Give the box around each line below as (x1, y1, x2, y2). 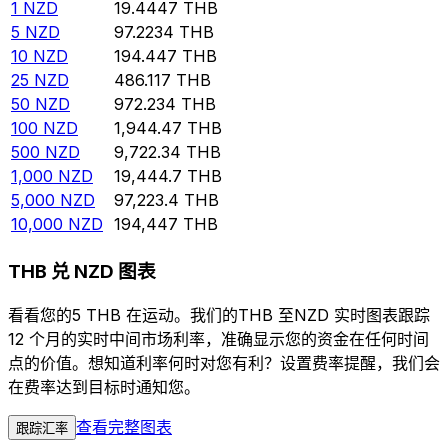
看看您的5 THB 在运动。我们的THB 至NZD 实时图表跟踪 (8, 304, 430, 325)
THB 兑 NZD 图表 (8, 260, 156, 284)
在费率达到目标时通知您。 (8, 376, 200, 397)
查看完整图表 (76, 416, 172, 437)
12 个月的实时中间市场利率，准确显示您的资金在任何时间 (8, 328, 429, 349)
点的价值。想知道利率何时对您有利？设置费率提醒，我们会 (8, 352, 440, 373)
